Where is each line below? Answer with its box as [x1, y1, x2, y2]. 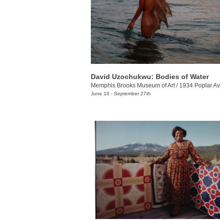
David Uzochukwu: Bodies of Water [91, 72, 209, 81]
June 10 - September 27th [91, 90, 151, 96]
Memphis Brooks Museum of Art [91, 82, 175, 89]
